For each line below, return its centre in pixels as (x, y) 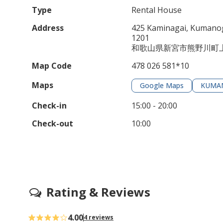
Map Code (52, 66)
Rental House (157, 10)
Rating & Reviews (97, 192)
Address (48, 28)
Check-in (49, 106)
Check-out (53, 124)
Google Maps (162, 86)
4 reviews (99, 218)
